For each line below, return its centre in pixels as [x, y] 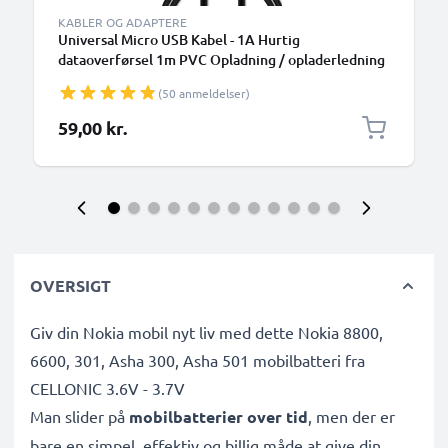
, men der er [351, 416]
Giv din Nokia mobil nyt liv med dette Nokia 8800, [206, 332]
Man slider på [79, 416]
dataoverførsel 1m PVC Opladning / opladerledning [221, 59]
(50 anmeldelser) [204, 93]
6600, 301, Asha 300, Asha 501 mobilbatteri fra [197, 360]
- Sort [75, 79]
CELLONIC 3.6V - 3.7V [107, 388]
